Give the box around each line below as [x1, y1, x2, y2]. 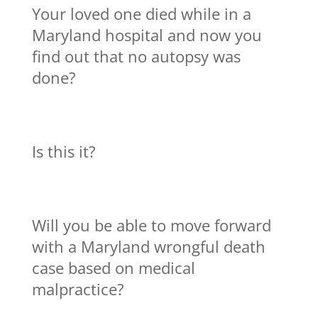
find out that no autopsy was [31, 45, 241, 67]
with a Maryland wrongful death [31, 235, 265, 257]
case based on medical [31, 256, 195, 278]
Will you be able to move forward [31, 214, 271, 236]
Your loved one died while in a [31, 2, 251, 24]
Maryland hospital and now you [31, 23, 262, 45]
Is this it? [31, 140, 96, 162]
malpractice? [31, 278, 124, 300]
